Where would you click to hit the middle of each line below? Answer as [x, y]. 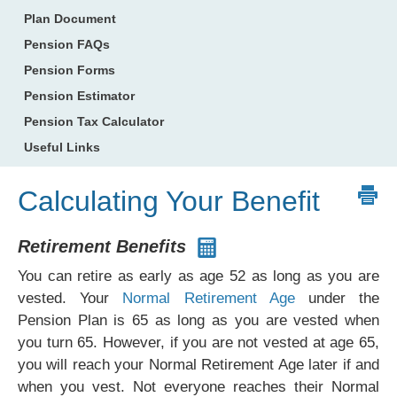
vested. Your [70, 299]
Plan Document [70, 19]
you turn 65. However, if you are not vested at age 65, [198, 343]
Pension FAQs [67, 45]
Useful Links [62, 148]
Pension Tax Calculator [94, 122]
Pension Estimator [79, 96]
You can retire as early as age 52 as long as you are [198, 276]
